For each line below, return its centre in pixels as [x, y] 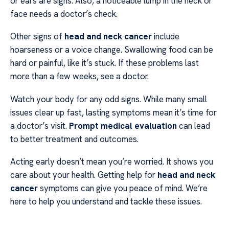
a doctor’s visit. [40, 125]
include [166, 37]
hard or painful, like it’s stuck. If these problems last [105, 63]
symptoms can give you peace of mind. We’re [123, 188]
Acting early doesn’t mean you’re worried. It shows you [112, 161]
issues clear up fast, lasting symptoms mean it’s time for [113, 112]
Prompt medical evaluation [123, 125]
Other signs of [37, 37]
